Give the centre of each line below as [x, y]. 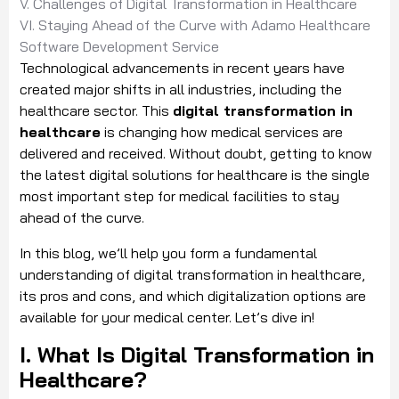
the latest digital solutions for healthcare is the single [195, 175]
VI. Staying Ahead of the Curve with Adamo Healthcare [195, 25]
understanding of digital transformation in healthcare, [192, 275]
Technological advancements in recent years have [182, 68]
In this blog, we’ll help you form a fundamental [168, 253]
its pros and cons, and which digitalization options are [193, 296]
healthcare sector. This [96, 111]
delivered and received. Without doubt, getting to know [196, 154]
